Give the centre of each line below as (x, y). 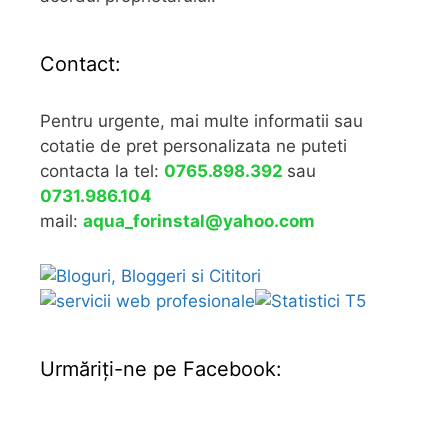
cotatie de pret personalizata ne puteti (193, 145)
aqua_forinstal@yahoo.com (199, 220)
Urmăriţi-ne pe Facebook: (161, 368)
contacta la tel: (102, 170)
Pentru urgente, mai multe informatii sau (201, 120)
